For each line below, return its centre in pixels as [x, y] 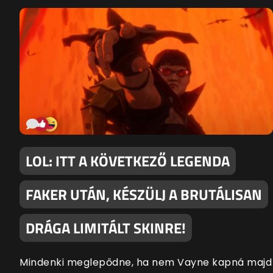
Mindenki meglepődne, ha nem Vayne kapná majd [146, 263]
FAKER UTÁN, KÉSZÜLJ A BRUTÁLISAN [144, 195]
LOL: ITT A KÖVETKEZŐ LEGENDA [128, 161]
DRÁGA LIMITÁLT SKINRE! [106, 228]
